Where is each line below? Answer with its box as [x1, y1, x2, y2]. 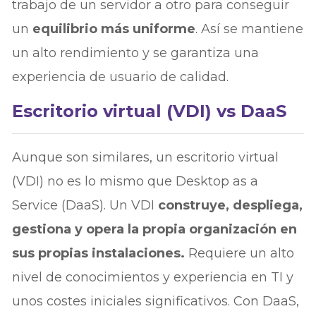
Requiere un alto [185, 245, 295, 261]
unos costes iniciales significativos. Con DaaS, [12, 293, 300, 309]
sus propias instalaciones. [12, 245, 186, 261]
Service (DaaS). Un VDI [12, 197, 159, 213]
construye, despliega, [158, 197, 303, 213]
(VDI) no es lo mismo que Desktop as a [12, 173, 259, 189]
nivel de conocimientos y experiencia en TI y [12, 269, 294, 285]
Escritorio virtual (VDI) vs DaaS [12, 100, 287, 121]
